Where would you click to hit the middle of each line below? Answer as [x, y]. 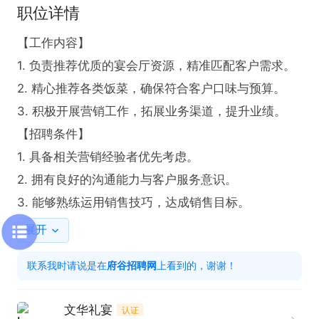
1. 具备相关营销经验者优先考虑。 [108, 157]
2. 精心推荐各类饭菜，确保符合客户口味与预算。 [151, 89]
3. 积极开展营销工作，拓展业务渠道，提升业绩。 [152, 111]
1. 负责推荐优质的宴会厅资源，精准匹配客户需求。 [156, 66]
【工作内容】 [53, 43]
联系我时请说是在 [67, 266]
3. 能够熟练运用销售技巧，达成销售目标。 [134, 203]
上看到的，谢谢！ [197, 266]
